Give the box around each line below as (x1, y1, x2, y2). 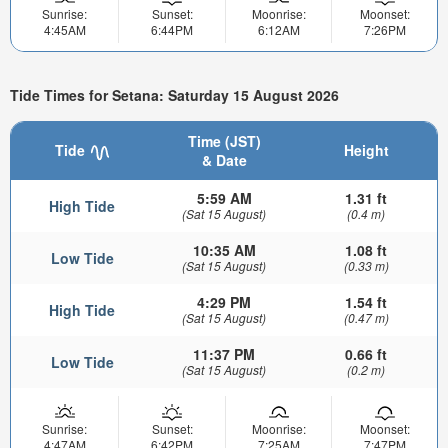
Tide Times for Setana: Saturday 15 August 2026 (10, 84, 339, 105)
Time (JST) (187, 131, 261, 152)
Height (343, 140, 389, 161)
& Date (201, 150, 247, 171)
